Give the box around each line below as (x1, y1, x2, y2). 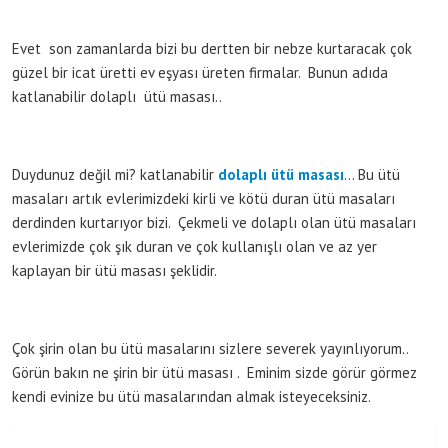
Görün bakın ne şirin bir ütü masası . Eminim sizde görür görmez (12, 362, 417, 382)
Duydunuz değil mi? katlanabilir (12, 164, 218, 184)
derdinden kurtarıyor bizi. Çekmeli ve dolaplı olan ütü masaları (12, 212, 416, 232)
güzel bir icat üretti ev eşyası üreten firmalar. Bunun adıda (12, 62, 388, 82)
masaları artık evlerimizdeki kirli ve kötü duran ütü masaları (12, 188, 395, 208)
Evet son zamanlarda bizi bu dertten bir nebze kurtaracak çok (12, 38, 412, 58)
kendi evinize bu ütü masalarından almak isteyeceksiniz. (12, 386, 371, 406)
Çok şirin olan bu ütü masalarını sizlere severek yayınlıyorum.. (12, 338, 408, 358)
